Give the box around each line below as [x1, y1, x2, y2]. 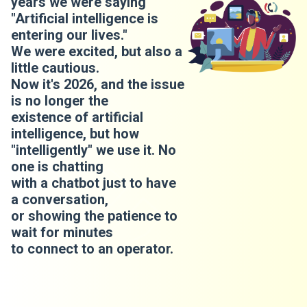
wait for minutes [11, 224, 113, 241]
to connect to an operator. [11, 241, 180, 257]
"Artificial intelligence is [11, 10, 158, 27]
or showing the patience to [11, 208, 177, 224]
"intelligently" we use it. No [11, 142, 176, 158]
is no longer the [11, 93, 108, 109]
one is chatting [11, 158, 103, 175]
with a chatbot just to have [11, 175, 176, 191]
